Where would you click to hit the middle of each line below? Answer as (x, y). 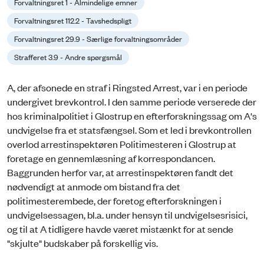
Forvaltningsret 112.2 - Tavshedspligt (73, 20)
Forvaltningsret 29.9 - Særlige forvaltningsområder (98, 39)
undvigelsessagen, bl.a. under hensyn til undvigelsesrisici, (127, 215)
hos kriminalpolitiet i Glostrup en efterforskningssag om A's (132, 116)
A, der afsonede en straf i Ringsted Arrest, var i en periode (127, 88)
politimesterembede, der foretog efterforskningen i (114, 201)
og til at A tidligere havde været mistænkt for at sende (120, 229)
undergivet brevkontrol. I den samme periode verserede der (132, 102)
